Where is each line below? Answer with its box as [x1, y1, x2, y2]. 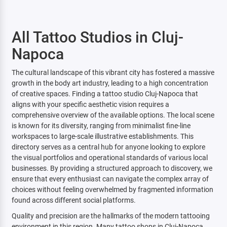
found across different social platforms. [11, 196, 136, 205]
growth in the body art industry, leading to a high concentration [11, 79, 208, 88]
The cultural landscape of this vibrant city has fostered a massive [11, 68, 214, 77]
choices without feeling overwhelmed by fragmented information [11, 185, 213, 194]
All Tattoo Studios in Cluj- [11, 28, 183, 46]
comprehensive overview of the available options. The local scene [11, 110, 214, 120]
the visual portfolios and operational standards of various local [11, 153, 208, 162]
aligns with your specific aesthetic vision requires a [11, 100, 169, 109]
